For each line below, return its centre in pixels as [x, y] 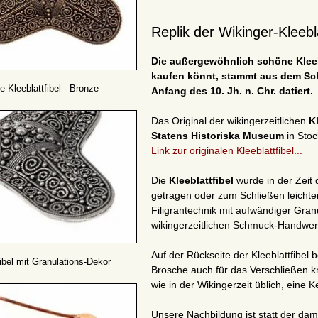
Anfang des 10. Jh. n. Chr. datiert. [232, 91]
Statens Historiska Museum [218, 136]
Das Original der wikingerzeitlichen [230, 121]
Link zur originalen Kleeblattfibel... [227, 151]
